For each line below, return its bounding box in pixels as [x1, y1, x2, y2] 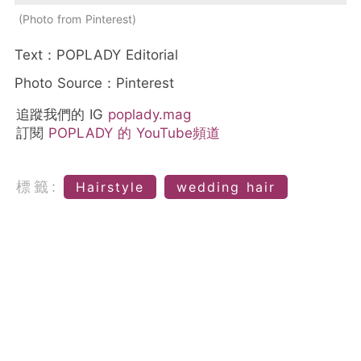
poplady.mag [108, 106, 191, 123]
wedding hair [176, 179, 276, 196]
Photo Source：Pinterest [15, 75, 174, 92]
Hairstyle [76, 179, 144, 196]
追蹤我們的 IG [16, 106, 108, 123]
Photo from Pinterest [23, 12, 132, 27]
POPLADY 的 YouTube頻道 [48, 125, 220, 142]
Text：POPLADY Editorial [15, 47, 178, 64]
